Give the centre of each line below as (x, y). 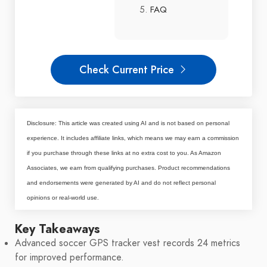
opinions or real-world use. (63, 198)
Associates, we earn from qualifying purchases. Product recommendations (128, 168)
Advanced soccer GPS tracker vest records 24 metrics (128, 243)
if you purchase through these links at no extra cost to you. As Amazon (124, 153)
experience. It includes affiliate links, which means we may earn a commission (133, 138)
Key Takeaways (58, 229)
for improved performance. (69, 258)
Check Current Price (128, 70)
